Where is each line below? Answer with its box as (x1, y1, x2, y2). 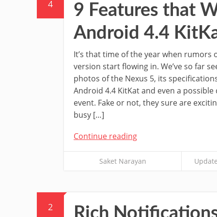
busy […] (74, 109, 104, 120)
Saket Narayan (99, 156, 146, 166)
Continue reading (74, 130, 137, 141)
